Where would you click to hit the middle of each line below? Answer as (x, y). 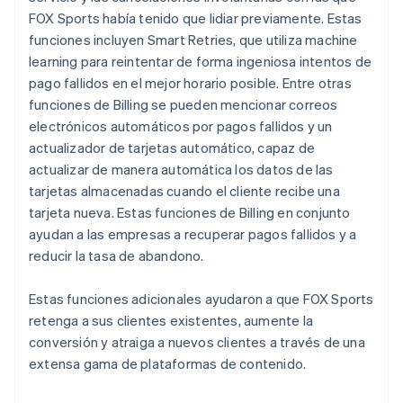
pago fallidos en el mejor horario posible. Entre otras (190, 82)
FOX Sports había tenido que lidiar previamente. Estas (196, 18)
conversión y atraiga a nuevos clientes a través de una (197, 341)
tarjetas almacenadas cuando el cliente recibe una (184, 190)
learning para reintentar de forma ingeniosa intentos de (201, 61)
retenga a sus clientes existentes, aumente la (171, 320)
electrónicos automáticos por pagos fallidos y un (181, 125)
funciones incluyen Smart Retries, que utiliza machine (193, 39)
